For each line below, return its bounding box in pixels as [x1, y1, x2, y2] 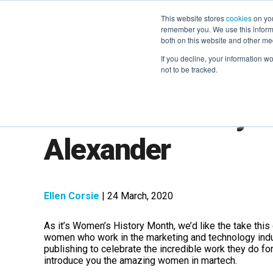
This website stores [161, 13, 226, 23]
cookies [226, 13, 252, 23]
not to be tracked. [161, 64, 218, 74]
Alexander [44, 132, 171, 167]
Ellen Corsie [44, 190, 99, 202]
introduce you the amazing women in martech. [44, 255, 237, 267]
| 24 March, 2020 [99, 190, 173, 202]
